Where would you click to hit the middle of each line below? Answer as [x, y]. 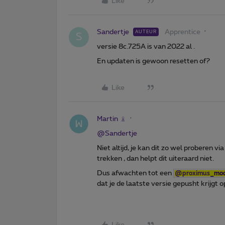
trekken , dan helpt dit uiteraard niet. [155, 158]
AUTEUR [146, 32]
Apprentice [183, 32]
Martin [107, 119]
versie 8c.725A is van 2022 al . [146, 46]
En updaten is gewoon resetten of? [153, 61]
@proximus [192, 173]
